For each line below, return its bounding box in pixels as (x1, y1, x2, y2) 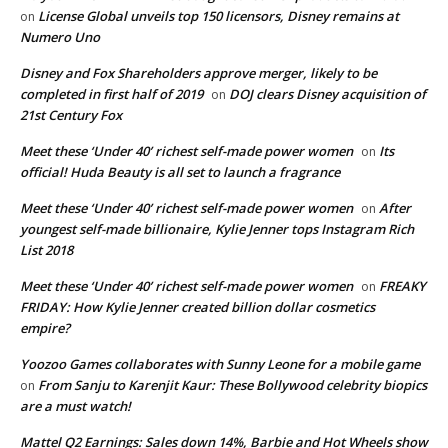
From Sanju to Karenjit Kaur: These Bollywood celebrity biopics (38, 376, 427, 395)
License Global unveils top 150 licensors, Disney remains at (38, 7, 399, 26)
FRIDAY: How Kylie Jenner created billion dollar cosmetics (20, 298, 375, 317)
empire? (20, 319, 70, 338)
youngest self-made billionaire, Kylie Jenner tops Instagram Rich (20, 220, 414, 239)
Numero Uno (20, 28, 100, 47)
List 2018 (20, 241, 73, 260)
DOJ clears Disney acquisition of (229, 85, 426, 104)
